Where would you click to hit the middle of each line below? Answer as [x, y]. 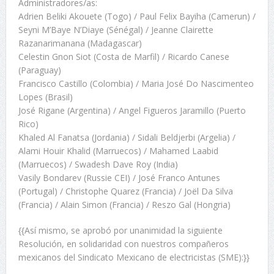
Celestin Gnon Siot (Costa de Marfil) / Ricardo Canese [124, 57]
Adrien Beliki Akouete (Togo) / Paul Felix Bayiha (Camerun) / [137, 17]
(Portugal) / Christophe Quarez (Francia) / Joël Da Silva [125, 191]
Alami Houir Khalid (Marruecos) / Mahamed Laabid [118, 151]
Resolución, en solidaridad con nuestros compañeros [123, 244]
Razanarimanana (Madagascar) [80, 43]
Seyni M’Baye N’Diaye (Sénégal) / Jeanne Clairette [116, 30]
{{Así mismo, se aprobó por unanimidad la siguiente [120, 231]
